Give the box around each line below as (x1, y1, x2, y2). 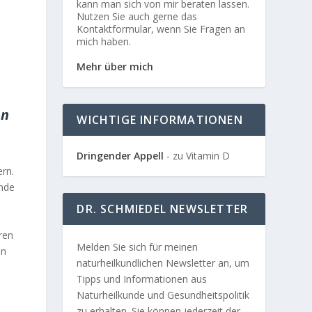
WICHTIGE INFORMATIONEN (77, 112, 243, 128)
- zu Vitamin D (164, 149, 231, 163)
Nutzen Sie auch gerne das (77, 10, 198, 24)
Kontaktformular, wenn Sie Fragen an (77, 22, 246, 36)
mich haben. (77, 35, 132, 49)
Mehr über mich (77, 60, 154, 74)
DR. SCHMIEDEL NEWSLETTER (77, 201, 249, 217)
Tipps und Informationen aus (77, 272, 208, 286)
